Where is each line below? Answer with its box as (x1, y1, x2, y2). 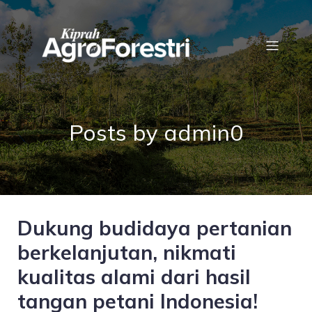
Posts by (69, 118, 164, 146)
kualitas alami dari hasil (17, 264, 251, 289)
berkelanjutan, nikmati (17, 240, 236, 265)
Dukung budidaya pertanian (17, 215, 292, 240)
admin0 (164, 118, 243, 146)
